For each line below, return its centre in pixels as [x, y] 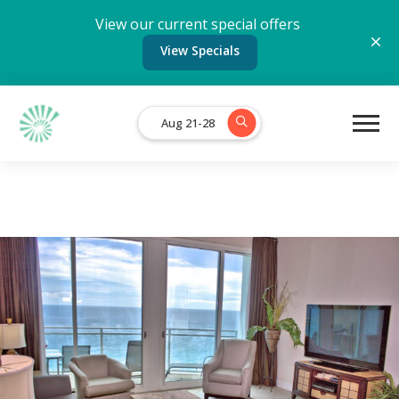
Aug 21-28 [187, 122]
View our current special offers [199, 24]
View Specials [199, 50]
